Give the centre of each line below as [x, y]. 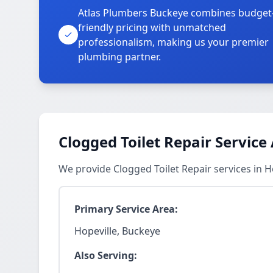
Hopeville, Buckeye [117, 231]
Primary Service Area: [126, 209]
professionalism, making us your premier [173, 42]
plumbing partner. [119, 57]
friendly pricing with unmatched [152, 27]
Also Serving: [106, 255]
